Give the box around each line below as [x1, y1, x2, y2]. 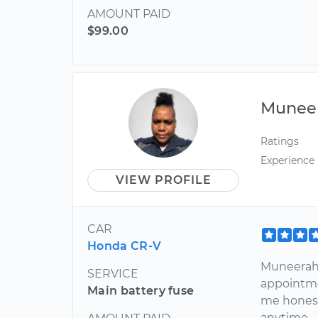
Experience [261, 154, 315, 168]
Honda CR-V [87, 239, 162, 253]
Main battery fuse [87, 284, 194, 297]
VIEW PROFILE [115, 173, 212, 187]
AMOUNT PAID [87, 7, 170, 21]
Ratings [261, 135, 300, 148]
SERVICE [87, 267, 138, 280]
